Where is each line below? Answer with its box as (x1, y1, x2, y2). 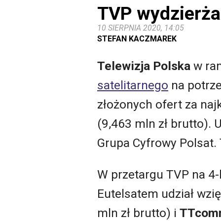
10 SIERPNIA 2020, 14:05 (97, 23, 184, 33)
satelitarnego (97, 78, 168, 93)
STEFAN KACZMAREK (97, 34, 177, 43)
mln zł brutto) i (97, 205, 180, 220)
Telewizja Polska (97, 59, 190, 74)
